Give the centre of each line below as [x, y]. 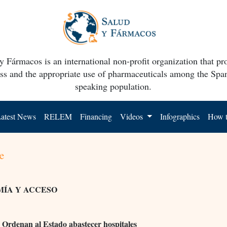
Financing [96, 116]
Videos [133, 116]
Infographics [180, 116]
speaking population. [113, 86]
